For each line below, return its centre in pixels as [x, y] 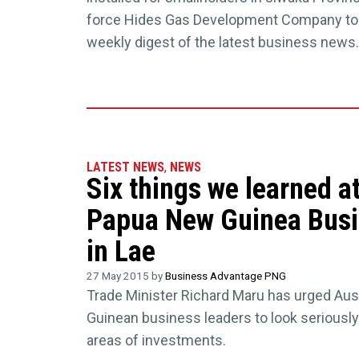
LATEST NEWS [125, 167]
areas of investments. [156, 341]
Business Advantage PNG [225, 276]
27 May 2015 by [125, 276]
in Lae [121, 252]
